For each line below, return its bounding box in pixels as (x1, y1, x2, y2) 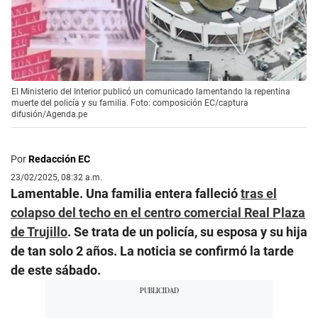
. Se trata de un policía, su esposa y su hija (67, 224, 307, 239)
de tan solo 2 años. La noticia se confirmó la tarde (11, 243, 294, 258)
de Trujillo (11, 224, 67, 239)
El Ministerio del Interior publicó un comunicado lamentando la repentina (11, 86, 290, 97)
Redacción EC (28, 153, 90, 165)
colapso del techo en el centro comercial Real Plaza (11, 204, 305, 220)
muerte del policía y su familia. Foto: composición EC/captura (11, 97, 248, 108)
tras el (241, 185, 277, 201)
